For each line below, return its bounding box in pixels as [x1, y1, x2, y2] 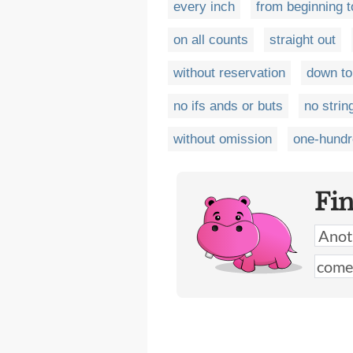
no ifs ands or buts [173, 98, 283, 113]
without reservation [173, 65, 285, 80]
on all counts [173, 32, 248, 47]
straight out [269, 32, 336, 47]
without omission [173, 132, 272, 147]
